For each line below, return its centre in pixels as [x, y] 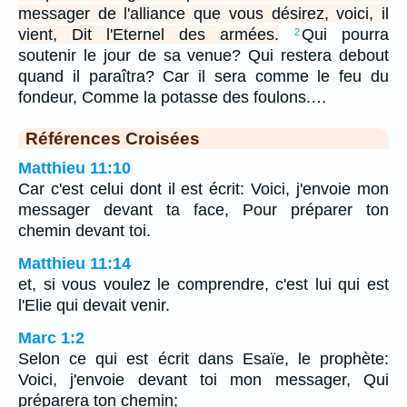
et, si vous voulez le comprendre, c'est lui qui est [203, 284]
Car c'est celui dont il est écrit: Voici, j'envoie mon [203, 189]
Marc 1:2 [51, 338]
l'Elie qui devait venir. [94, 305]
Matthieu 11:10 [74, 168]
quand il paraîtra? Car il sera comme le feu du [203, 76]
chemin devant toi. [84, 230]
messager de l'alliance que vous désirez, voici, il [203, 13]
